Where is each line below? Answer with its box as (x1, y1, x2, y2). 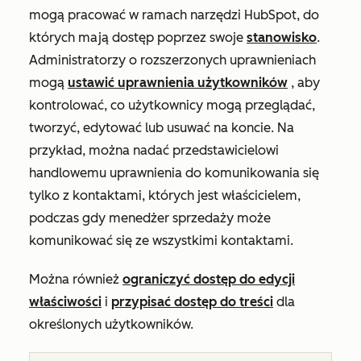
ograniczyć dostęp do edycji (122, 272, 295, 287)
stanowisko (247, 30, 317, 45)
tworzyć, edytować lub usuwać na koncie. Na (29, 120, 294, 135)
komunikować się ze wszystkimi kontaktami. (29, 233, 293, 248)
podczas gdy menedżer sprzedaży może (29, 210, 271, 226)
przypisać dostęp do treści (111, 294, 273, 309)
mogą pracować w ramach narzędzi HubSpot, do (29, 7, 319, 23)
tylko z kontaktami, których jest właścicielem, (29, 188, 301, 203)
